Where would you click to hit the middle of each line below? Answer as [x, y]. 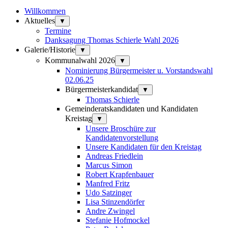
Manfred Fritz [108, 183]
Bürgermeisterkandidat [102, 89]
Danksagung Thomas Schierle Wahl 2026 [112, 40]
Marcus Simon [109, 165]
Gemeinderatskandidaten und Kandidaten [132, 108]
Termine [58, 31]
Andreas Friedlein [114, 156]
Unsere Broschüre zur [121, 128]
